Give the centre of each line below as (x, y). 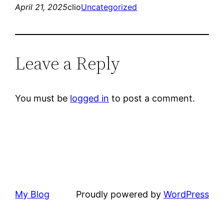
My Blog (32, 194)
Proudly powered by (119, 194)
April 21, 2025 (41, 7)
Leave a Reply (68, 63)
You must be (43, 98)
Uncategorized (109, 7)
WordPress (186, 194)
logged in (90, 98)
